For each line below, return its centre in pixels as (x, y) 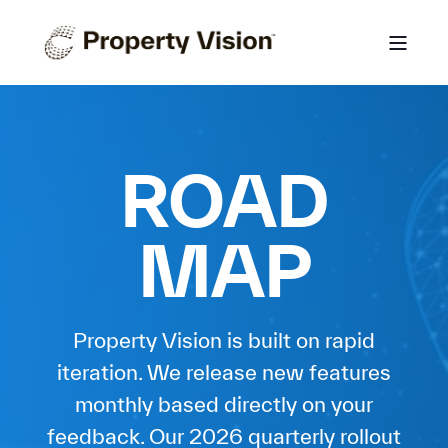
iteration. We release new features (224, 372)
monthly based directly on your (224, 404)
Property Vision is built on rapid (224, 340)
